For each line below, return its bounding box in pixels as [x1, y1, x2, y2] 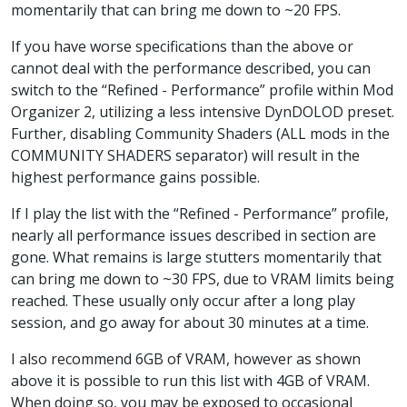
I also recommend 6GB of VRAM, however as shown [11, 348, 361, 369]
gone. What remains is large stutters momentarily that [11, 246, 382, 267]
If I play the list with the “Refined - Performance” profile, [11, 203, 389, 223]
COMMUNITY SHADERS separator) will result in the [11, 144, 360, 165]
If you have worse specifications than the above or [11, 35, 353, 56]
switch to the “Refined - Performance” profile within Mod [11, 79, 393, 100]
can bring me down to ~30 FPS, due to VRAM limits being [11, 268, 394, 289]
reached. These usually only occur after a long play [11, 290, 355, 311]
